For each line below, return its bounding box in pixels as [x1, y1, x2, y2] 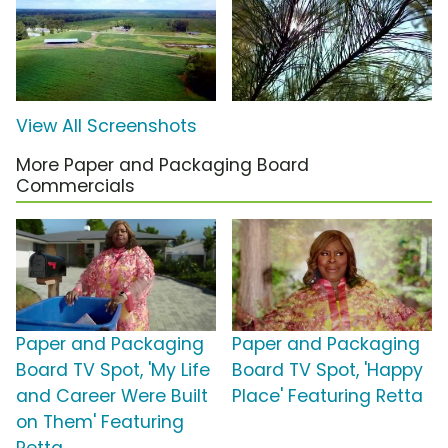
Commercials [16, 174, 135, 199]
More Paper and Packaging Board [16, 153, 309, 178]
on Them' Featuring [16, 410, 184, 435]
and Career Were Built [16, 384, 208, 409]
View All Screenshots [16, 114, 197, 139]
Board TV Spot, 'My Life [16, 358, 210, 383]
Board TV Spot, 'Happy [232, 358, 423, 383]
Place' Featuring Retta [232, 384, 423, 409]
